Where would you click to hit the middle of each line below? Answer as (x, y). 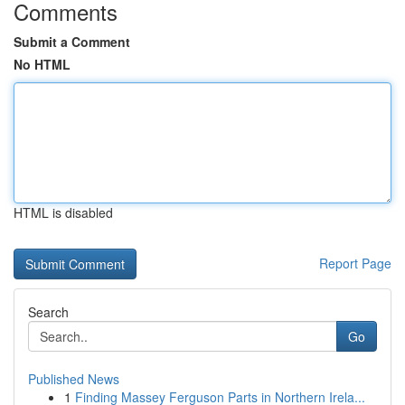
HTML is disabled (63, 212)
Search (48, 312)
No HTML (42, 64)
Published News (74, 379)
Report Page (355, 263)
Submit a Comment (72, 42)
